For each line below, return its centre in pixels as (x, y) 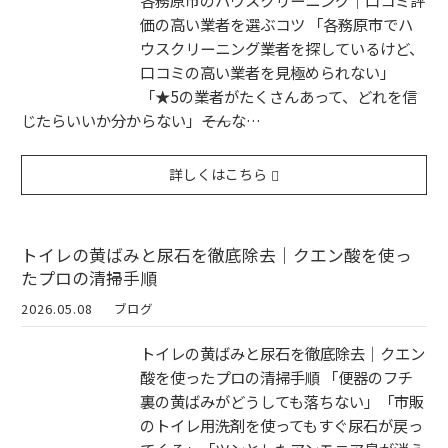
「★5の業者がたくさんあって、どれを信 (278, 96)
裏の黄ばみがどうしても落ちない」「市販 (282, 401)
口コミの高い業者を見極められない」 (267, 72)
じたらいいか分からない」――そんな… (141, 120)
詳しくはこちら (218, 174)
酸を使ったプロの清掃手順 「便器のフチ (276, 377)
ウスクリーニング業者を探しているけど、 (282, 48)
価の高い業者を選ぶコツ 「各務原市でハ (276, 24)
